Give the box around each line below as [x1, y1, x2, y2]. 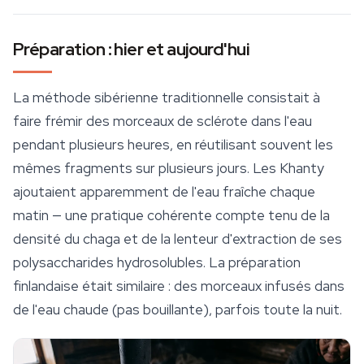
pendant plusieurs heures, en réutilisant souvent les [13, 136, 333, 154]
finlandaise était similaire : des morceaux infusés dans [13, 277, 344, 296]
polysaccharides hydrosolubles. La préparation [13, 253, 301, 272]
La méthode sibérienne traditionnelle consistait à [13, 89, 320, 107]
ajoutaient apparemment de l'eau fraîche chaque [13, 183, 315, 201]
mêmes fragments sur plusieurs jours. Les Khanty [13, 159, 324, 178]
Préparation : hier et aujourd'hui [13, 37, 250, 62]
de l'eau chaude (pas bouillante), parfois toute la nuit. [13, 301, 342, 319]
